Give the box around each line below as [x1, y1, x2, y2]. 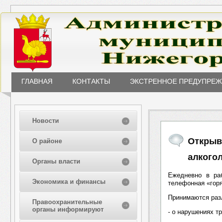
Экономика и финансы [32, 178, 106, 185]
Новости [32, 117, 59, 124]
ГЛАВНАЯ [21, 77, 53, 85]
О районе [32, 137, 62, 145]
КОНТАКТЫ [72, 77, 110, 85]
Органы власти [32, 158, 80, 165]
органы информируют [32, 206, 104, 213]
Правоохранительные [32, 198, 102, 206]
